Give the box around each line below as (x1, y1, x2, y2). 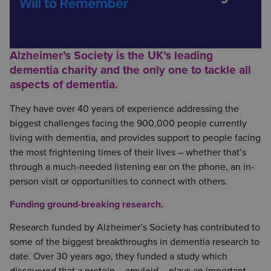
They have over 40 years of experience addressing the (10, 103, 239, 116)
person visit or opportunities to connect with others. (10, 175, 227, 188)
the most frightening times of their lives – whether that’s (10, 146, 246, 159)
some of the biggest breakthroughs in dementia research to (10, 236, 260, 249)
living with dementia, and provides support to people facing (10, 132, 261, 145)
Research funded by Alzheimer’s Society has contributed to (10, 221, 260, 234)
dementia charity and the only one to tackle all (10, 63, 251, 77)
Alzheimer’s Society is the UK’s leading (10, 48, 213, 63)
